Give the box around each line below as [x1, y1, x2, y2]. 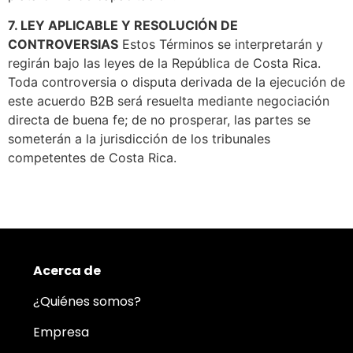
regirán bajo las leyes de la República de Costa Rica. [8, 54, 321, 71]
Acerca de [33, 262, 101, 281]
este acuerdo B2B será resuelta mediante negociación [8, 92, 329, 109]
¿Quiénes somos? [33, 292, 141, 311]
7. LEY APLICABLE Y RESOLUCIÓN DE [8, 17, 238, 33]
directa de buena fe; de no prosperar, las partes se [8, 111, 310, 128]
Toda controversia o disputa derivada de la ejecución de [8, 73, 345, 90]
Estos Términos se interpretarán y [118, 35, 323, 52]
